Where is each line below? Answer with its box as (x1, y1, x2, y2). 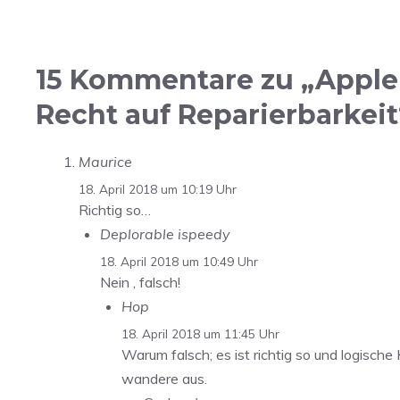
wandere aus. (121, 369, 207, 387)
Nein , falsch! (100, 272, 180, 291)
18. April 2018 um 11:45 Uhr (121, 325, 279, 341)
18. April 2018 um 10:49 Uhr (100, 253, 258, 269)
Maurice (79, 153, 132, 171)
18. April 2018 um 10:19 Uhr (79, 181, 237, 197)
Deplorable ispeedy (100, 225, 230, 244)
